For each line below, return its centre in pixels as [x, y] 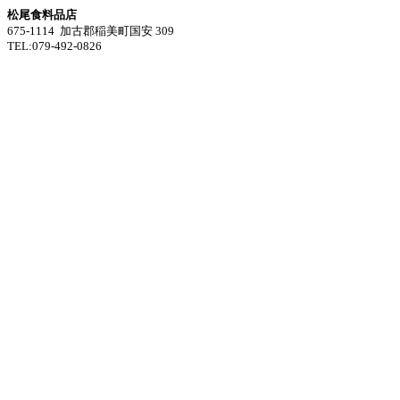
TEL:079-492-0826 [54, 46]
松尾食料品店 [42, 15]
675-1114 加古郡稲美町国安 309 [91, 31]
